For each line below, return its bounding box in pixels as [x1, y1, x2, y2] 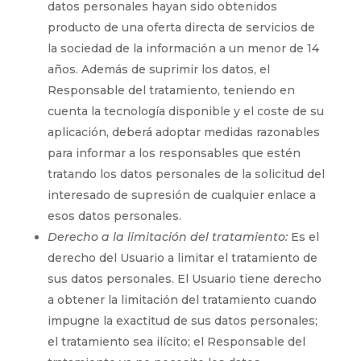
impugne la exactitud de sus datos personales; [47, 313, 317, 328]
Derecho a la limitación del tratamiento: [47, 229, 288, 244]
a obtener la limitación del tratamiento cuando [47, 292, 317, 307]
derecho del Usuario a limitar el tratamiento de [47, 250, 317, 265]
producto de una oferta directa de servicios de [47, 19, 315, 35]
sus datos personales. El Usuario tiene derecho [47, 271, 322, 286]
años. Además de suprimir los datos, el [47, 61, 270, 77]
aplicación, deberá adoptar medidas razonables [47, 124, 320, 139]
